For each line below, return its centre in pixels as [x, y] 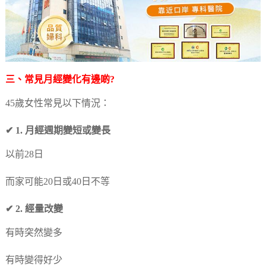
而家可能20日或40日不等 [57, 182]
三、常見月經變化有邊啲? [60, 80]
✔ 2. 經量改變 [34, 209]
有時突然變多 [34, 233]
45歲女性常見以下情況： [57, 103]
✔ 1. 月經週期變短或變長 [58, 131]
